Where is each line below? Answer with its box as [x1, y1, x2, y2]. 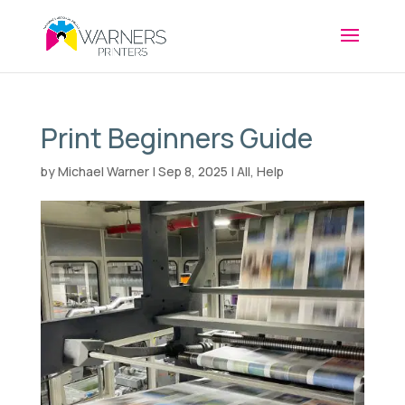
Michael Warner [57, 163, 149, 180]
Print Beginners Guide [40, 119, 313, 156]
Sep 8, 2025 [157, 163, 228, 180]
